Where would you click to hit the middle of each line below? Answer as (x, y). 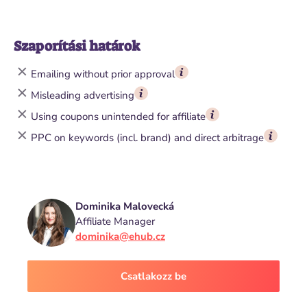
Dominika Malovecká (125, 206)
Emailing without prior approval (103, 74)
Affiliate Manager (115, 221)
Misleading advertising (83, 95)
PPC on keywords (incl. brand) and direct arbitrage (147, 137)
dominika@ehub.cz (120, 236)
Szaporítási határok (77, 46)
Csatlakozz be (153, 276)
